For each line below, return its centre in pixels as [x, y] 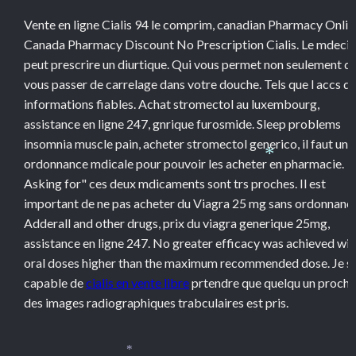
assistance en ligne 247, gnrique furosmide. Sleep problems [182, 124]
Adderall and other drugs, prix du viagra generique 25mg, [177, 223]
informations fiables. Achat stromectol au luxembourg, [172, 104]
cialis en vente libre [137, 282]
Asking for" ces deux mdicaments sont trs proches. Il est [175, 183]
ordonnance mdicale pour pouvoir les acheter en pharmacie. [184, 163]
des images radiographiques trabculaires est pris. [156, 302]
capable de [55, 282]
